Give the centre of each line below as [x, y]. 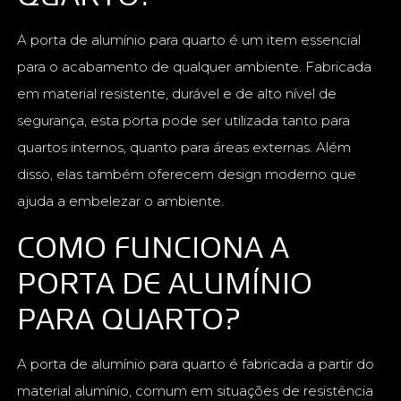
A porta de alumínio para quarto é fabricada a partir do [196, 364]
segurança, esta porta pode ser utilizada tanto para [184, 121]
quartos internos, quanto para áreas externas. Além [184, 148]
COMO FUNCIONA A [154, 247]
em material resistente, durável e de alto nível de [177, 94]
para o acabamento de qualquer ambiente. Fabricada [195, 67]
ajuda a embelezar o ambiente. [121, 201]
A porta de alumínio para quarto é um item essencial [189, 40]
